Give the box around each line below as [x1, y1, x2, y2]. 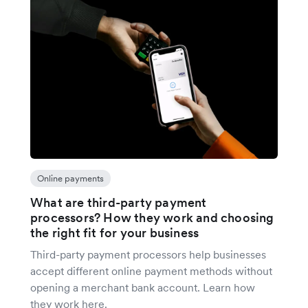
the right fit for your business [30, 225, 199, 241]
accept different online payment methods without [30, 264, 272, 278]
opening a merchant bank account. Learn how [30, 280, 255, 294]
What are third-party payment [30, 195, 207, 210]
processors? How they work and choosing [30, 210, 274, 225]
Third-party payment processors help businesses [30, 247, 266, 261]
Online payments [37, 173, 104, 184]
